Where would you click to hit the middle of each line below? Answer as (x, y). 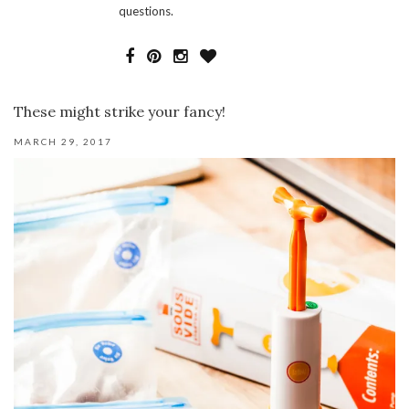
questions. (146, 10)
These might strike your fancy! (120, 111)
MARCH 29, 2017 (63, 141)
